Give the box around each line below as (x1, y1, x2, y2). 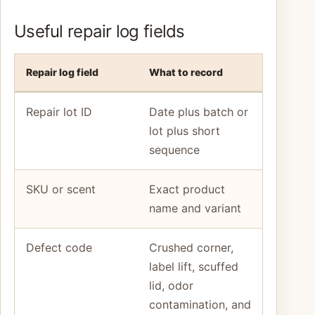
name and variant (149, 201, 241, 216)
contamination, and (149, 297, 251, 312)
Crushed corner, (149, 240, 233, 255)
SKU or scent (26, 182, 96, 197)
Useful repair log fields (14, 21, 185, 42)
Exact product (149, 182, 225, 197)
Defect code (26, 240, 92, 255)
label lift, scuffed (149, 259, 238, 274)
